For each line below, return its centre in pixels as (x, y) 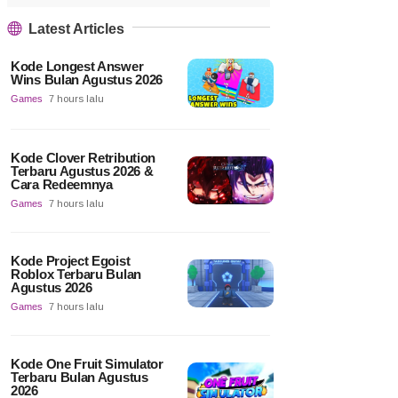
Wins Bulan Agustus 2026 (87, 80)
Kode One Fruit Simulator (87, 363)
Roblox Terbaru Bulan (76, 274)
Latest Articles (75, 29)
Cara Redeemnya (62, 184)
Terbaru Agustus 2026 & (82, 171)
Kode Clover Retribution (84, 157)
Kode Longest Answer (77, 67)
